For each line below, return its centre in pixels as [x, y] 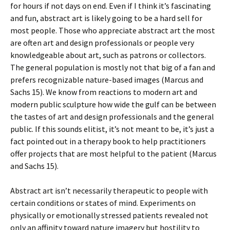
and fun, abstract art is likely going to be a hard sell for [106, 18]
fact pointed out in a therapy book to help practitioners [108, 141]
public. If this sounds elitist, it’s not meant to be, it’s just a [112, 129]
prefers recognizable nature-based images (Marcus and [107, 79]
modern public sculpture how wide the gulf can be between [113, 104]
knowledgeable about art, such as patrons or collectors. [108, 55]
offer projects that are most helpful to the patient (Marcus [113, 153]
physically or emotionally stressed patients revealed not [109, 215]
